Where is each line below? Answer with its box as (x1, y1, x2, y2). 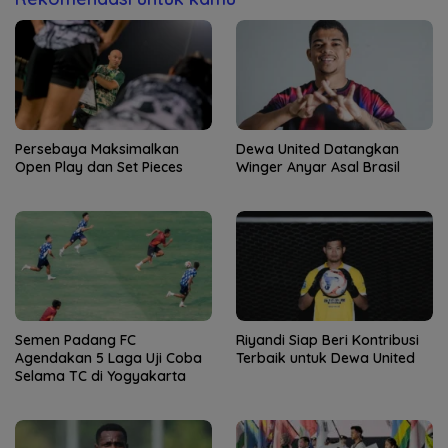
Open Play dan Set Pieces (15, 157, 183, 176)
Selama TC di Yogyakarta (15, 367, 186, 386)
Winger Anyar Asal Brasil (236, 157, 400, 176)
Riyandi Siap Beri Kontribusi (236, 331, 419, 350)
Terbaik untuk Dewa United (236, 349, 415, 368)
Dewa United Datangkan (236, 139, 399, 158)
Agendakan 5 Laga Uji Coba (15, 349, 202, 368)
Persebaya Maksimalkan (15, 139, 179, 158)
